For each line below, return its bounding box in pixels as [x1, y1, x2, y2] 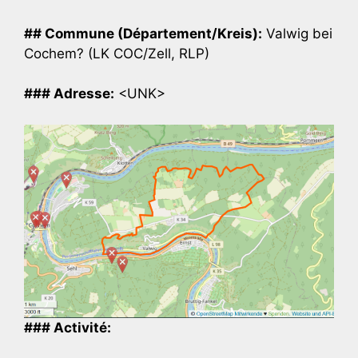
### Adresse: [24, 86, 114, 102]
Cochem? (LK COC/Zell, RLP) [24, 45, 209, 62]
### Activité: [24, 320, 111, 336]
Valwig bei [262, 25, 332, 42]
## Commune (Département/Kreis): [24, 25, 262, 42]
